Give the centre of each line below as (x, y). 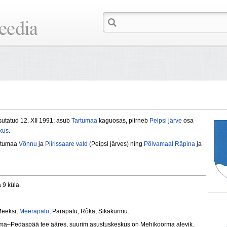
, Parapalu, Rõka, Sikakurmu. (89, 212)
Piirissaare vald (66, 144)
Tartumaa (84, 121)
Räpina (185, 144)
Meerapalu (34, 212)
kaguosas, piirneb (123, 121)
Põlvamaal (159, 144)
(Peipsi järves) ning (116, 144)
